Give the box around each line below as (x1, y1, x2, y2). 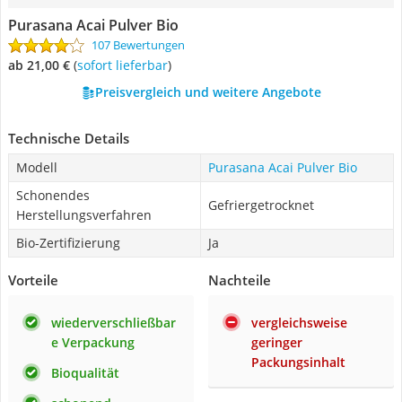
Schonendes (16, 187, 90, 204)
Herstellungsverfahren (16, 206, 152, 223)
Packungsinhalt (251, 354, 345, 371)
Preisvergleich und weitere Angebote (94, 83, 321, 100)
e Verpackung (51, 334, 135, 351)
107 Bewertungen (92, 37, 185, 53)
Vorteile (8, 271, 58, 289)
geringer (251, 334, 302, 351)
